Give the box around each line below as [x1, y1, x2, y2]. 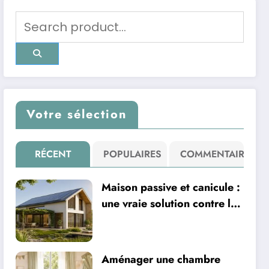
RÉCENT [34, 147, 71, 161]
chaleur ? [101, 211, 148, 228]
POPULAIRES [103, 147, 162, 161]
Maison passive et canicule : [101, 179, 241, 195]
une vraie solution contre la [101, 195, 237, 211]
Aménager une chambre [101, 251, 221, 267]
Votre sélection [26, 105, 128, 123]
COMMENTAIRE [180, 147, 250, 161]
